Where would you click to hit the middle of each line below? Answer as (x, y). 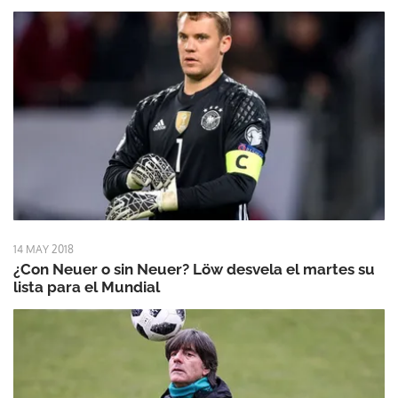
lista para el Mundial (87, 287)
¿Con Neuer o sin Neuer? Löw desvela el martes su (194, 270)
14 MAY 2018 (44, 250)
